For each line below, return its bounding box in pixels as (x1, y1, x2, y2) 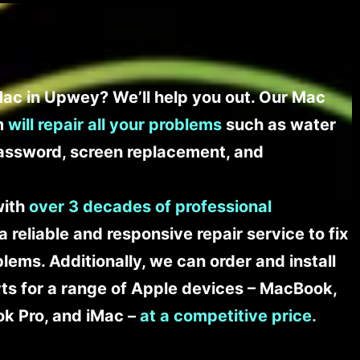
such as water (222, 114, 337, 134)
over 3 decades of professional (29, 196, 272, 216)
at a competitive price (140, 305, 313, 325)
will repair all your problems (8, 114, 223, 134)
